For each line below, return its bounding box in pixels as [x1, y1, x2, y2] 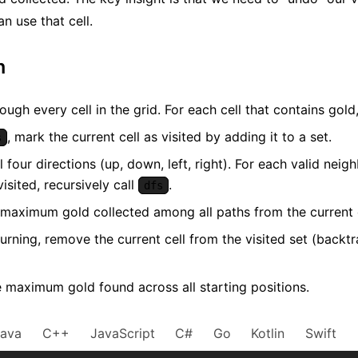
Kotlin [251, 324, 285, 341]
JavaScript [89, 324, 155, 341]
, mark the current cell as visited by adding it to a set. [7, 128, 332, 145]
